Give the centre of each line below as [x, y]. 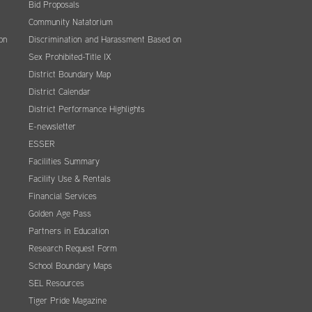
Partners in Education [69, 231]
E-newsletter [52, 127]
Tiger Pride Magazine [68, 301]
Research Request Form [73, 249]
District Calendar [60, 92]
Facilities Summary [64, 162]
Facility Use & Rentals [70, 179]
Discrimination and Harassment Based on [105, 40]
